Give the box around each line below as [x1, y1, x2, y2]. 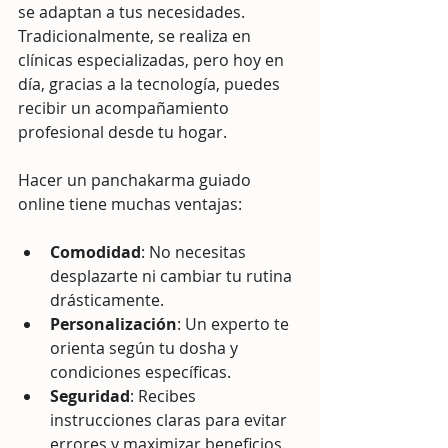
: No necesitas [141, 241, 250, 263]
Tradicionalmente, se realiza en [18, 25, 255, 47]
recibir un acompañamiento [18, 97, 233, 119]
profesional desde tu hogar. [18, 121, 227, 143]
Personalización [50, 313, 177, 335]
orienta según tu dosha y [50, 337, 242, 359]
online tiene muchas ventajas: [18, 193, 242, 215]
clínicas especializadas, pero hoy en [18, 49, 288, 71]
